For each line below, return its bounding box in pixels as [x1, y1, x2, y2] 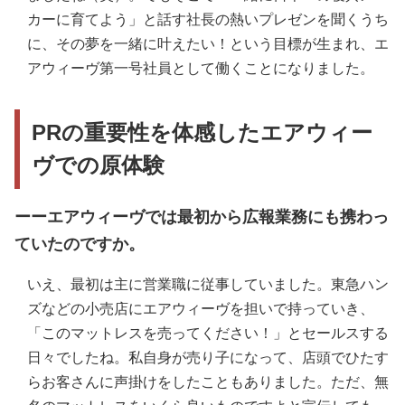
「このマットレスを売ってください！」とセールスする [27, 325, 389, 342]
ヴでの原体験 [32, 153, 165, 178]
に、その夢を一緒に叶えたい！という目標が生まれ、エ [27, 36, 389, 52]
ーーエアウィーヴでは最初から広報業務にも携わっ [14, 208, 389, 227]
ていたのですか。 [14, 235, 145, 254]
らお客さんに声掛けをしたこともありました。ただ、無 [27, 374, 389, 391]
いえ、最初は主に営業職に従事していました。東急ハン [27, 277, 389, 293]
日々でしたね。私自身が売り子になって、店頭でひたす [27, 350, 389, 366]
